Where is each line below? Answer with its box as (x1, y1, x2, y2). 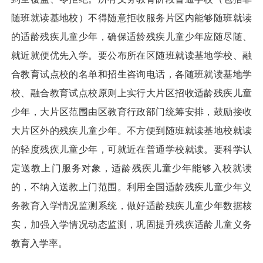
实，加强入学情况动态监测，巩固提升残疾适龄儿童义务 (11, 219, 252, 230)
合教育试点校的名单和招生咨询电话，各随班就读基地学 (11, 69, 252, 79)
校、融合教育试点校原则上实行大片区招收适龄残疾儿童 (11, 87, 252, 98)
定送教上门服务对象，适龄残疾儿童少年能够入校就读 (11, 163, 252, 173)
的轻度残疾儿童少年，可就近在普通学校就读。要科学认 (11, 144, 252, 154)
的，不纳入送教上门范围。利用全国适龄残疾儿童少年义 (11, 181, 252, 192)
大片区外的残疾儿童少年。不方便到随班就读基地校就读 (11, 125, 252, 136)
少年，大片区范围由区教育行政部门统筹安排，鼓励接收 (11, 106, 252, 117)
